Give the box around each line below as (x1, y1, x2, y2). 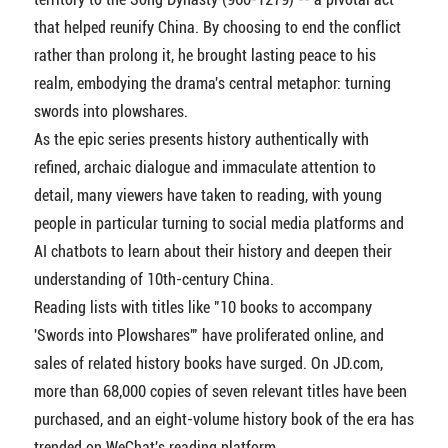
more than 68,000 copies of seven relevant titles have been (33, 381, 407, 401)
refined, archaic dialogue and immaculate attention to (33, 157, 376, 177)
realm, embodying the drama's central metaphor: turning (33, 73, 391, 93)
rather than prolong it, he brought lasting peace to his (33, 45, 376, 65)
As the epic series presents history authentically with (33, 129, 369, 149)
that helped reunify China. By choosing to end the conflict (33, 17, 401, 37)
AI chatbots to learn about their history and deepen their (33, 241, 392, 261)
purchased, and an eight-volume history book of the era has (33, 409, 414, 429)
